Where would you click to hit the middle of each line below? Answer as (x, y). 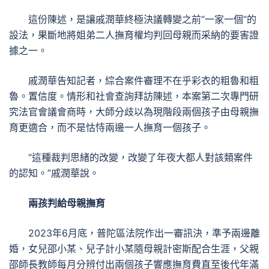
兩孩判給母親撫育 (67, 203)
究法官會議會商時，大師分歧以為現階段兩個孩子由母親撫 (134, 112)
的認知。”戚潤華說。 (54, 173)
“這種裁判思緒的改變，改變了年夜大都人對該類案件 (141, 157)
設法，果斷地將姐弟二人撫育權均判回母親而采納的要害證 (134, 35)
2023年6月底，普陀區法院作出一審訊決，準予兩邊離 (144, 233)
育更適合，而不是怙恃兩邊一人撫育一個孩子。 (110, 127)
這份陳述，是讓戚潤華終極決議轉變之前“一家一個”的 (142, 19)
